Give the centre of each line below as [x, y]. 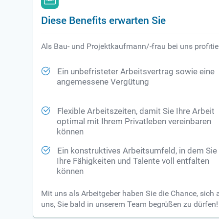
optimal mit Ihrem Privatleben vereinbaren [134, 122]
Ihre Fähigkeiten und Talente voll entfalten [133, 161]
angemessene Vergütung [103, 82]
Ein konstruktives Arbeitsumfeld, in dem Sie [137, 151]
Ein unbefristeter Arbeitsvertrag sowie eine [136, 72]
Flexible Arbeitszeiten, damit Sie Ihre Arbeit [136, 111]
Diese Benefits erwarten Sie [104, 20]
